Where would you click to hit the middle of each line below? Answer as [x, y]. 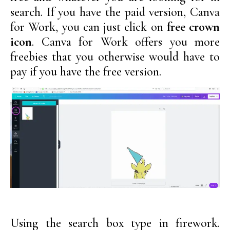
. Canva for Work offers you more [126, 42]
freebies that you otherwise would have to [115, 57]
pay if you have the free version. [86, 72]
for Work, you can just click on [89, 27]
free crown [193, 27]
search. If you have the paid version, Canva [115, 12]
